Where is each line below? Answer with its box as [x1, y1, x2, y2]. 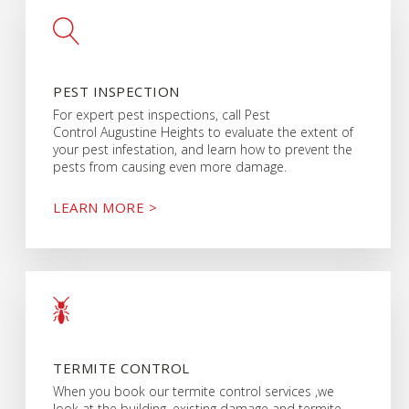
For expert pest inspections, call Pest [53, 106, 271, 124]
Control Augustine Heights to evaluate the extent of [53, 123, 354, 142]
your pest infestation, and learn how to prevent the [53, 141, 353, 159]
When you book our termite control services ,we [53, 382, 335, 400]
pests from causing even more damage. [53, 158, 288, 176]
